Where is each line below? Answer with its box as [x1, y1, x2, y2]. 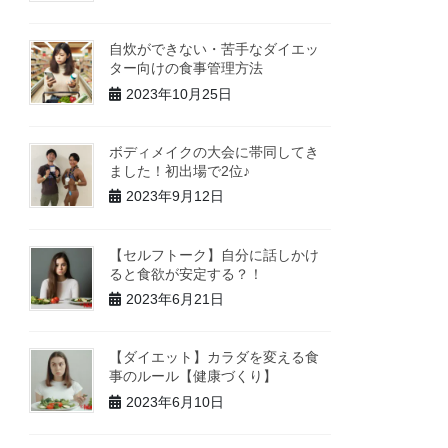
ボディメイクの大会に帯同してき [109, 143, 320, 160]
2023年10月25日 [126, 85, 233, 102]
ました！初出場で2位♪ [109, 162, 251, 179]
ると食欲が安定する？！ [109, 265, 264, 282]
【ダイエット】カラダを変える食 [109, 349, 320, 366]
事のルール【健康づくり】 [109, 368, 278, 385]
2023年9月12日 [126, 188, 225, 205]
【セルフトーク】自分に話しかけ [109, 246, 320, 263]
